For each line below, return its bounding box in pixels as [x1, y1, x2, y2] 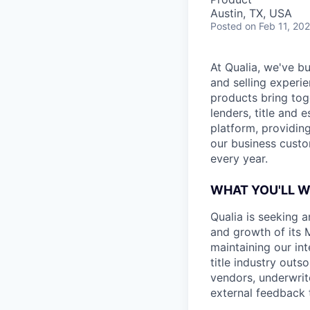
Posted [210, 20, 242, 32]
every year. [210, 152, 268, 165]
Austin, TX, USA [210, 6, 292, 20]
